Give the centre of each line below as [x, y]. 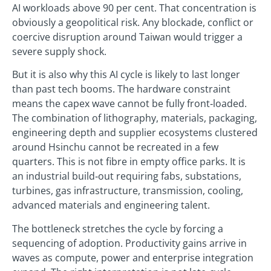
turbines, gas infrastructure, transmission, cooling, [128, 191]
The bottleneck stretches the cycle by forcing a [118, 228]
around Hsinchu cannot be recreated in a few [115, 147]
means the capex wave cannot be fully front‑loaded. [129, 104]
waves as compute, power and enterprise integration [133, 257]
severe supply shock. [59, 51]
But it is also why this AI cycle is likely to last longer [126, 75]
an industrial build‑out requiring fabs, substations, [127, 176]
